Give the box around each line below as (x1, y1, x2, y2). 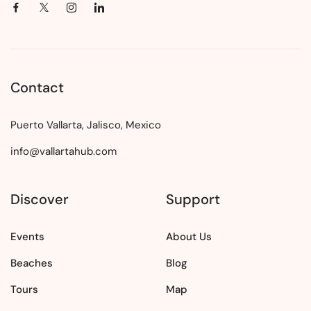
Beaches (10, 256, 53, 271)
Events (10, 230, 44, 244)
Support (166, 190, 220, 209)
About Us (166, 230, 212, 244)
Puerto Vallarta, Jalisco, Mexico (10, 118, 161, 133)
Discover (10, 190, 69, 209)
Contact (10, 78, 64, 97)
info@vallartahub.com (10, 144, 117, 159)
